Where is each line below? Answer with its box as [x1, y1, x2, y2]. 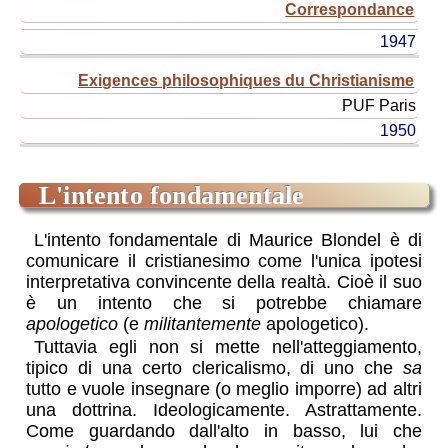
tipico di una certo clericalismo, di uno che [26, 357, 403, 378]
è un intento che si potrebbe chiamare [26, 292, 422, 313]
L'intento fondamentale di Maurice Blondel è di [34, 229, 422, 250]
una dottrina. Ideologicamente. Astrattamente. [26, 399, 422, 420]
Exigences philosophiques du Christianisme [78, 71, 415, 89]
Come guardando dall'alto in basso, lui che [26, 420, 422, 441]
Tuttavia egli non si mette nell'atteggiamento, [34, 336, 422, 357]
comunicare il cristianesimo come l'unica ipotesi [26, 250, 422, 271]
